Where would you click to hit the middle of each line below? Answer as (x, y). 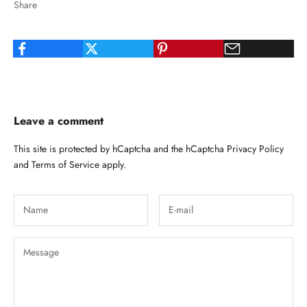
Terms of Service (65, 164)
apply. (113, 164)
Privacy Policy (255, 148)
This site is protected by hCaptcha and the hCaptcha (120, 148)
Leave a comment (59, 120)
